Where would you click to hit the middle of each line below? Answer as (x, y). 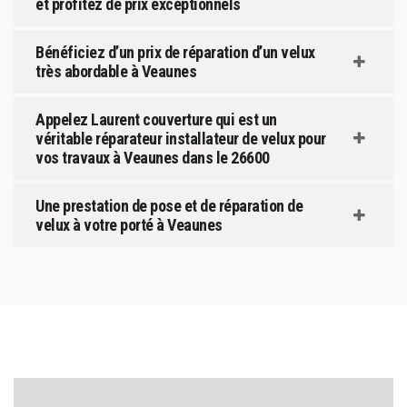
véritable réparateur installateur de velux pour (181, 138)
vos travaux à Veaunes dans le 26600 (153, 157)
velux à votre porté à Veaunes (129, 224)
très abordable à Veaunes (116, 71)
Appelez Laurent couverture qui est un (156, 119)
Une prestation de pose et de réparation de (169, 205)
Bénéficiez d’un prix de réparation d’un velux (175, 52)
